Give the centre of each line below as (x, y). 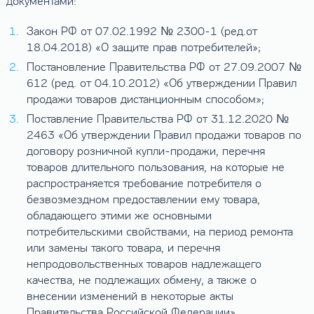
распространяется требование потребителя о (144, 184)
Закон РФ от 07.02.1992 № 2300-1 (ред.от (142, 32)
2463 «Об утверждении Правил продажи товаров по (164, 136)
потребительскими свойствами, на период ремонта (159, 232)
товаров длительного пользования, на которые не (155, 168)
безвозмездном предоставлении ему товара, (143, 200)
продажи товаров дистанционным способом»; (145, 100)
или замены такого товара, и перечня (123, 248)
